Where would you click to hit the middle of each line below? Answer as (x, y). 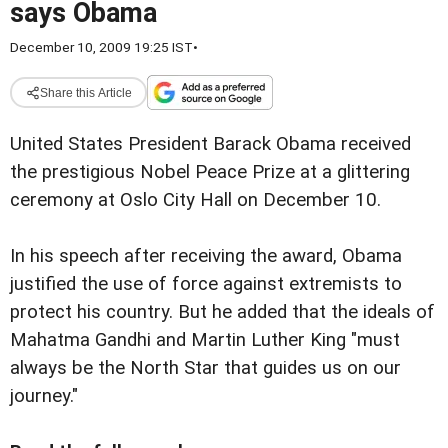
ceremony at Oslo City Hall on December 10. (195, 200)
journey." (44, 396)
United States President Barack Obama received (210, 144)
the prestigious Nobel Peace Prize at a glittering (210, 172)
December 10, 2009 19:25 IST (101, 47)
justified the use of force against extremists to (206, 284)
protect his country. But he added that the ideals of (222, 312)
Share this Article (85, 92)
